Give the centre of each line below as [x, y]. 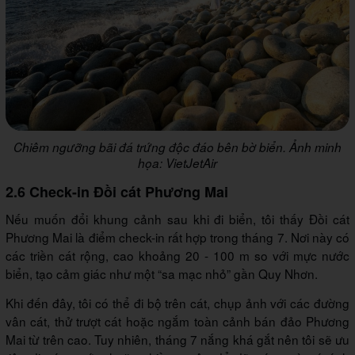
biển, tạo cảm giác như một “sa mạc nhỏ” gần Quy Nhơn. [162, 273]
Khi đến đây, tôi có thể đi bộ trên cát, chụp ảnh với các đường [177, 302]
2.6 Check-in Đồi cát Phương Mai [117, 191]
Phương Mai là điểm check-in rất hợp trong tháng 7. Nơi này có [177, 237]
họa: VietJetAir [177, 162]
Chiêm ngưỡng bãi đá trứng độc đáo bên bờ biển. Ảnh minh [177, 147]
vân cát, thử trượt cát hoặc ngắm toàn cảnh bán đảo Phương [177, 321]
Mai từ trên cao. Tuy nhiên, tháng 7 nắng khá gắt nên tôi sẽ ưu [177, 339]
